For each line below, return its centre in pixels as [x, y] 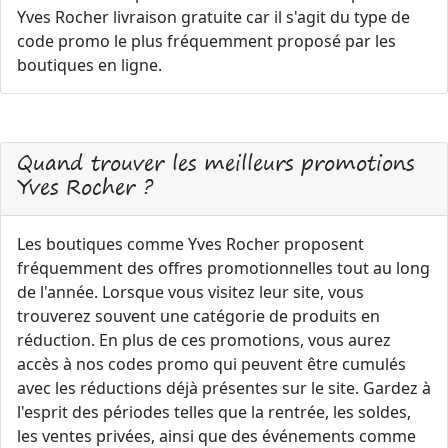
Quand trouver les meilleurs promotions [215, 162]
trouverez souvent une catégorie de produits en [198, 316]
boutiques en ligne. [89, 65]
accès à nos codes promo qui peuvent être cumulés [211, 364]
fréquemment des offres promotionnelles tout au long [223, 268]
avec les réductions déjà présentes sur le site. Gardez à [224, 388]
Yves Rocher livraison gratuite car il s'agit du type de [213, 17]
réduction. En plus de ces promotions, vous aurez [204, 340]
